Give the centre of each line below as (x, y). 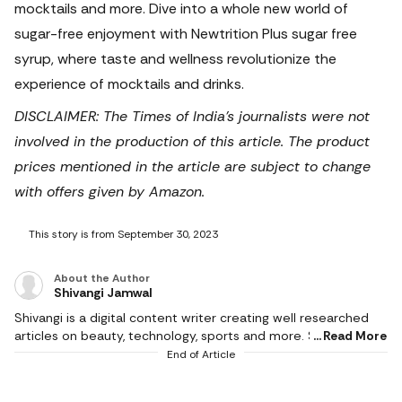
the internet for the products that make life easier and (179, 354)
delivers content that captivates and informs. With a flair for (194, 371)
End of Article (201, 354)
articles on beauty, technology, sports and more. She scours (194, 336)
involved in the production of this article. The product (192, 141)
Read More (355, 336)
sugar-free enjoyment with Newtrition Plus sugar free (186, 34)
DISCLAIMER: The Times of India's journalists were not (192, 116)
